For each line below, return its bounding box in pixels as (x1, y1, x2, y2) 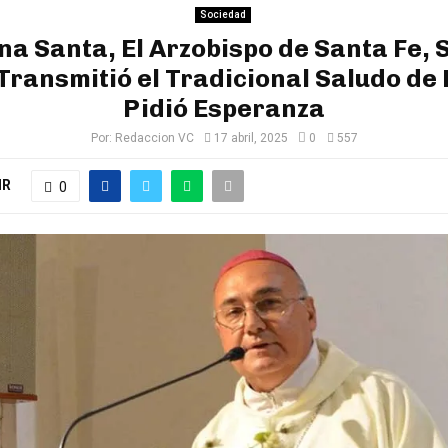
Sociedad (199, 9, 246, 20)
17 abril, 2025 (214, 131, 288, 145)
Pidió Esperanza (123, 93, 325, 123)
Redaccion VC (115, 131, 194, 145)
